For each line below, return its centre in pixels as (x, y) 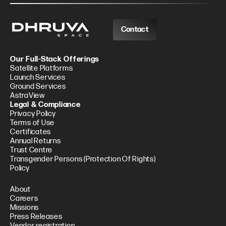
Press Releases (36, 217)
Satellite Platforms (42, 69)
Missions (24, 208)
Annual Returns (36, 141)
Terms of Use (32, 123)
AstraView (27, 96)
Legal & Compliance (45, 105)
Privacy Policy (33, 114)
